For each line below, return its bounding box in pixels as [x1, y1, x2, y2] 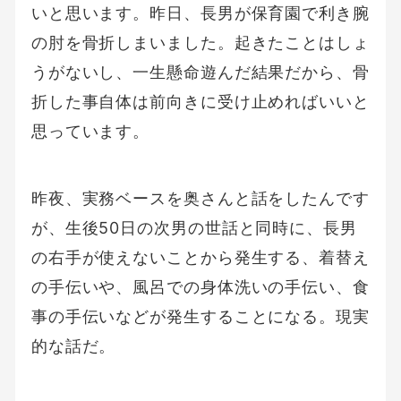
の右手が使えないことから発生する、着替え [30, 247, 370, 267]
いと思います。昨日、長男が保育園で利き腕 [30, 3, 370, 22]
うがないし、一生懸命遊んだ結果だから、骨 [30, 62, 370, 81]
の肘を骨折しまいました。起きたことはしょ [30, 32, 370, 52]
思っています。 [30, 121, 150, 141]
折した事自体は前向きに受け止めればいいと [30, 91, 370, 111]
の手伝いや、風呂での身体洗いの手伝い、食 [30, 277, 370, 296]
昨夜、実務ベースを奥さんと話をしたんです [30, 188, 370, 208]
